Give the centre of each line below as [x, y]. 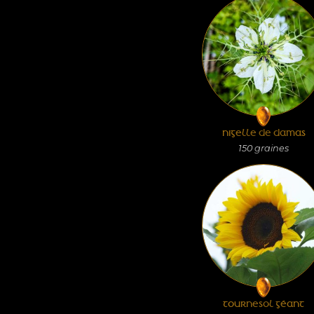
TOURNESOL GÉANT [264, 304]
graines [271, 148]
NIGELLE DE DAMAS [264, 133]
